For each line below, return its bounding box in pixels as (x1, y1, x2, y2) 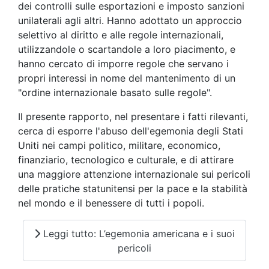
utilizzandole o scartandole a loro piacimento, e (18, 43, 235, 56)
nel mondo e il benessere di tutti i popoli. (18, 197, 204, 210)
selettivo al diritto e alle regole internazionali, (18, 29, 223, 41)
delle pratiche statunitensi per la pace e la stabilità (18, 183, 247, 195)
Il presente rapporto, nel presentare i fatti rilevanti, (18, 110, 248, 123)
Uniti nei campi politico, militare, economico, (18, 139, 220, 152)
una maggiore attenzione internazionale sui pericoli (18, 168, 250, 181)
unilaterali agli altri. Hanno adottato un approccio (18, 14, 242, 27)
